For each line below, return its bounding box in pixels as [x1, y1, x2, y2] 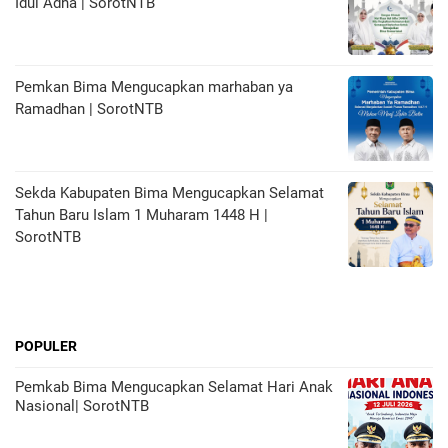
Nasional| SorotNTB [15, 397, 149, 416]
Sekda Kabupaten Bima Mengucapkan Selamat [15, 184, 324, 203]
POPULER [15, 338, 77, 355]
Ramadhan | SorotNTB [15, 100, 163, 119]
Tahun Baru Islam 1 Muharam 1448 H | [15, 206, 268, 225]
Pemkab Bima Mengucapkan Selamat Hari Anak [15, 378, 333, 397]
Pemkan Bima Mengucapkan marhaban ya [15, 78, 293, 97]
